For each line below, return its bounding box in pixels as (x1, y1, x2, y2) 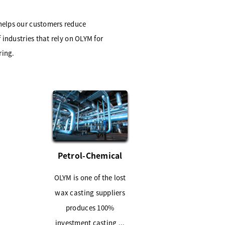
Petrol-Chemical (57, 149, 123, 161)
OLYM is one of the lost (54, 172, 126, 182)
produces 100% (65, 202, 115, 212)
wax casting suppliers (55, 187, 125, 197)
